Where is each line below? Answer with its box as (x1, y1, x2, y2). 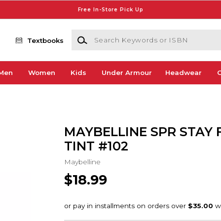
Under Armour (101, 69, 152, 77)
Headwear (165, 69, 202, 77)
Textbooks (27, 36, 64, 44)
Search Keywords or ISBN (71, 30, 159, 38)
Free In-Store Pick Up (77, 6, 144, 13)
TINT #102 (64, 138, 128, 153)
